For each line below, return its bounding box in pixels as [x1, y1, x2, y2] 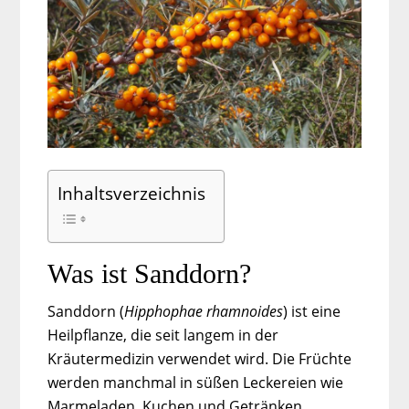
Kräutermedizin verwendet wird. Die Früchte [47, 348, 352, 369]
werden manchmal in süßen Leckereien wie [47, 372, 344, 393]
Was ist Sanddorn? [47, 257, 252, 288]
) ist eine [283, 300, 341, 321]
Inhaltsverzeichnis [58, 181, 206, 206]
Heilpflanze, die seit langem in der [47, 324, 279, 345]
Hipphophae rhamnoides [124, 300, 284, 321]
